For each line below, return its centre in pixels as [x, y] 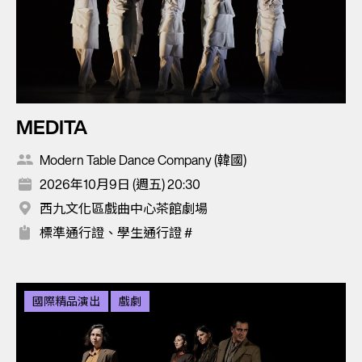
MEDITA [52, 126]
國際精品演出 [66, 301]
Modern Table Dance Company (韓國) [143, 160]
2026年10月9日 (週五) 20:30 [120, 184]
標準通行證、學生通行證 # [116, 232]
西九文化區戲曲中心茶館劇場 [124, 208]
